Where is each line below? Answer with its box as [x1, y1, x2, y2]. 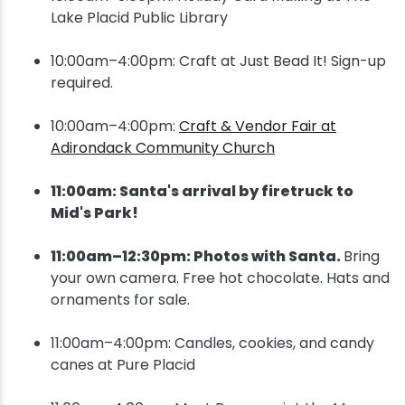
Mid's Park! [51, 202, 138, 223]
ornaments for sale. [51, 289, 190, 310]
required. [51, 72, 113, 93]
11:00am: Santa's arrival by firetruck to [51, 181, 353, 202]
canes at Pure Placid [51, 354, 195, 375]
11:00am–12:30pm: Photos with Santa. [51, 246, 344, 267]
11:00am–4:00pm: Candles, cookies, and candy [51, 333, 374, 353]
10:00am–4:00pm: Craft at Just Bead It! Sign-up [51, 51, 386, 71]
